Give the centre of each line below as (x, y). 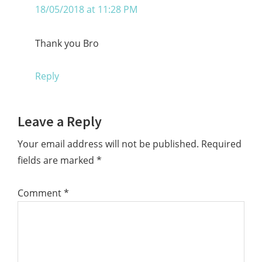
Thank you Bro (67, 43)
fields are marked (57, 161)
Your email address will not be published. (108, 144)
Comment (41, 193)
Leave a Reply (60, 122)
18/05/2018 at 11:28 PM (86, 9)
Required (221, 144)
